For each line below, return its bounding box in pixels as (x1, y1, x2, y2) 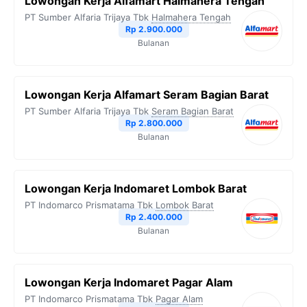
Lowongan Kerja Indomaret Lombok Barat (25, 182, 247, 195)
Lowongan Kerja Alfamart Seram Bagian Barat (25, 88, 269, 101)
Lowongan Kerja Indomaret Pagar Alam (25, 275, 233, 289)
